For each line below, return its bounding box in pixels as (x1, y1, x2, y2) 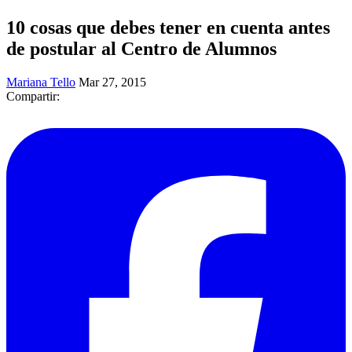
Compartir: (6, 89, 60, 103)
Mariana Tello (6, 75, 75, 89)
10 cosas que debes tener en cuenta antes (6, 16, 330, 38)
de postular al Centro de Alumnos (6, 38, 277, 59)
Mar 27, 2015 (79, 75, 146, 89)
